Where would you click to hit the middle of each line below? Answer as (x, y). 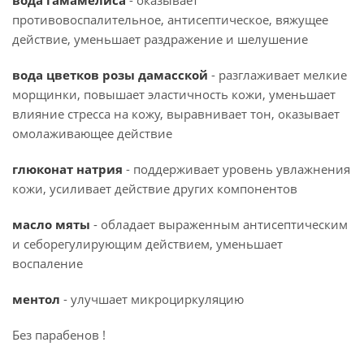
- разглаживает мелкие (277, 75)
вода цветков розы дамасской (110, 75)
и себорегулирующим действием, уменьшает (147, 244)
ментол (38, 299)
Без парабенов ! (59, 335)
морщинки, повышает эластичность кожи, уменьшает (174, 94)
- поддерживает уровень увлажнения (236, 169)
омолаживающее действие (92, 133)
